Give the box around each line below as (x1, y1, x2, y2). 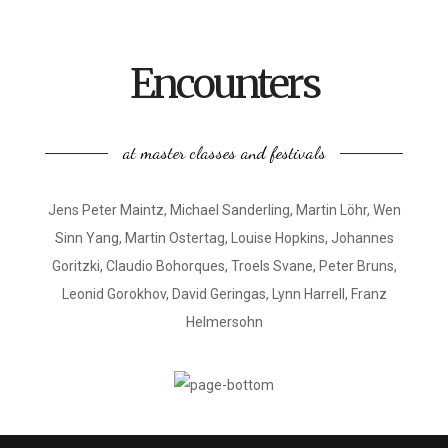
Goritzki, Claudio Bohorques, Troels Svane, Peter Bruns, (51, 258, 397, 274)
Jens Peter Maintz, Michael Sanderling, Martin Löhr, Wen (47, 202, 401, 218)
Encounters (129, 59, 319, 109)
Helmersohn (185, 314, 263, 330)
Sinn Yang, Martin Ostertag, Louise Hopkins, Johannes (54, 230, 394, 246)
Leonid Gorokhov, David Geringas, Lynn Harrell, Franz (61, 286, 387, 302)
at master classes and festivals (122, 141, 326, 163)
